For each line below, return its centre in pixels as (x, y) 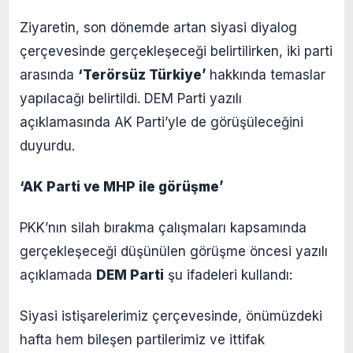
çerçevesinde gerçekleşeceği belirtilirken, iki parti (176, 51)
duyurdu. (47, 145)
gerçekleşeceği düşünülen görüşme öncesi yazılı (174, 251)
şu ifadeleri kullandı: (228, 275)
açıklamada (58, 275)
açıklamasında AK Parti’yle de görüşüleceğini (162, 122)
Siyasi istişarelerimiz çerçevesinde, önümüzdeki (171, 316)
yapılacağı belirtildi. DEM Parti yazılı (131, 98)
